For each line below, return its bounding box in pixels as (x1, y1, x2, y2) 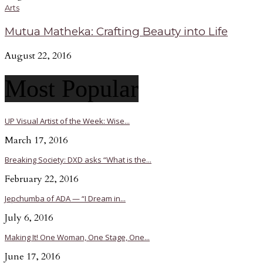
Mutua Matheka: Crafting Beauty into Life (5, 25, 228, 39)
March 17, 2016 (5, 133, 68, 147)
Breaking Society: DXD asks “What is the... (5, 154, 151, 165)
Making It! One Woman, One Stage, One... (5, 231, 150, 242)
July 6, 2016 (5, 211, 53, 224)
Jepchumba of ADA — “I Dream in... (5, 193, 126, 204)
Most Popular (5, 75, 139, 103)
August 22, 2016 (5, 49, 71, 63)
